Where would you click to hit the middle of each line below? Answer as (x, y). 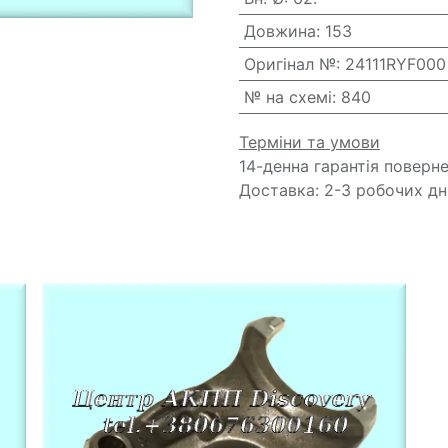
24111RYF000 (395, 64)
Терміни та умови (309, 142)
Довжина (279, 31)
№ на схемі (287, 97)
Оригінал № (289, 64)
